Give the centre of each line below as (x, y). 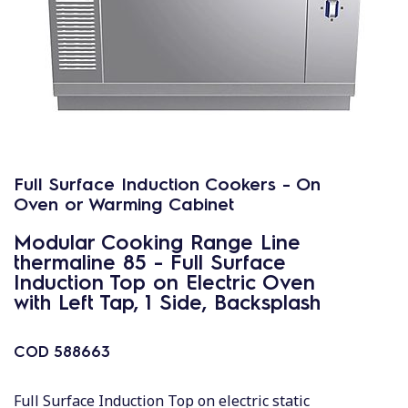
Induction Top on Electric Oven (164, 281)
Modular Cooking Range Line (157, 241)
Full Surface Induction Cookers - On (167, 183)
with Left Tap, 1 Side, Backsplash (167, 301)
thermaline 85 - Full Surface (150, 261)
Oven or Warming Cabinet (124, 203)
